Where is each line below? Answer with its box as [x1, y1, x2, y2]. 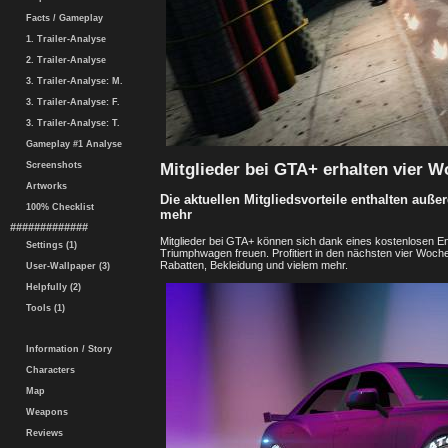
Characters [20, 365, 75, 375]
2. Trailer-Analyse [20, 55, 106, 65]
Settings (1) [20, 240, 77, 250]
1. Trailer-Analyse [20, 34, 106, 44]
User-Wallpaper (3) [20, 261, 110, 271]
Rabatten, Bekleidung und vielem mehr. [160, 259, 348, 272]
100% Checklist [20, 202, 94, 212]
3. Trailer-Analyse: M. [20, 76, 123, 86]
